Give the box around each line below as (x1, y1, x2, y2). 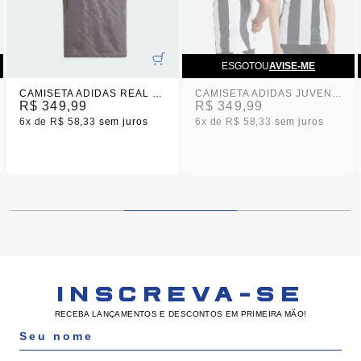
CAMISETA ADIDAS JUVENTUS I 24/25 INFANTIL (331, 88, 342, 99)
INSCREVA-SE (56, 286, 305, 305)
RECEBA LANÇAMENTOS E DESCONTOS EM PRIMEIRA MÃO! (54, 309, 307, 318)
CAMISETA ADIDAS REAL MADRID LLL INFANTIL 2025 (151, 88, 162, 99)
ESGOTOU (222, 60, 269, 72)
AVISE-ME (269, 60, 315, 72)
